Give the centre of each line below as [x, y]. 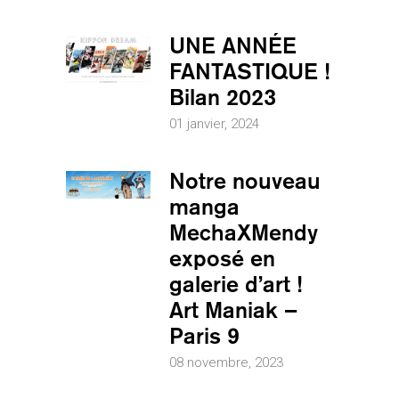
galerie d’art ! [236, 284]
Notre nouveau [245, 180]
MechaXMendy [244, 232]
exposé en [222, 258]
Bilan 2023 [223, 97]
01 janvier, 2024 [214, 123]
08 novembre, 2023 [226, 362]
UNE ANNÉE [233, 45]
